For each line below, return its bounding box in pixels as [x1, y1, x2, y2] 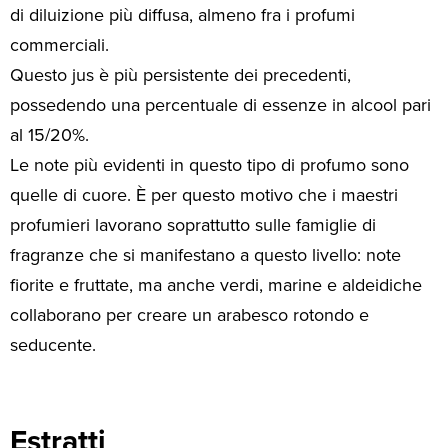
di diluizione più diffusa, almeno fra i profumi [10, 2, 355, 29]
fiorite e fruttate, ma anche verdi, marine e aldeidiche [10, 272, 422, 299]
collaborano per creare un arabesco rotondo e [10, 302, 369, 329]
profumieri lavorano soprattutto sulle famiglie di [10, 212, 376, 239]
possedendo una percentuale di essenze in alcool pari [10, 92, 431, 119]
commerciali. [10, 32, 109, 59]
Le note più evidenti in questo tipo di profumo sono [10, 152, 409, 179]
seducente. [10, 332, 96, 359]
